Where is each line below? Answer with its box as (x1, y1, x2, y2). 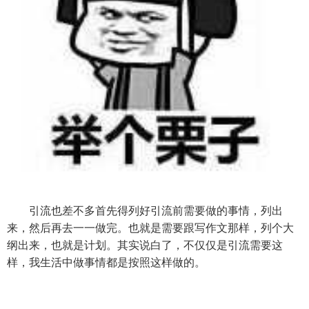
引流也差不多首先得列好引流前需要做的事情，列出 (7, 205, 283, 217)
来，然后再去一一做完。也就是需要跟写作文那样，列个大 (7, 222, 294, 235)
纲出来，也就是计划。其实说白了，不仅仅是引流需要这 (7, 239, 283, 252)
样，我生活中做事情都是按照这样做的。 (7, 257, 206, 269)
